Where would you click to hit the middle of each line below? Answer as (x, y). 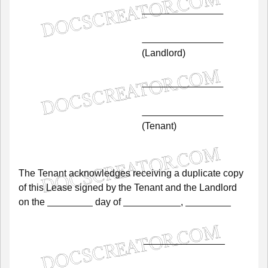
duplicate (201, 173)
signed (89, 187)
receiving (152, 173)
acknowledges (100, 173)
